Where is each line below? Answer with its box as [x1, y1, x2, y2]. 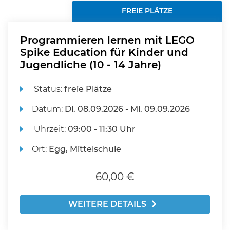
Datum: [32, 104, 65, 114]
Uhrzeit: [32, 124, 68, 134]
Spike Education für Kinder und [20, 46, 188, 59]
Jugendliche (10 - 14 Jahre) [20, 59, 161, 71]
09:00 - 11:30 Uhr [68, 124, 136, 134]
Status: [32, 84, 65, 94]
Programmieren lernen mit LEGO [20, 34, 195, 46]
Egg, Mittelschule [49, 144, 122, 154]
